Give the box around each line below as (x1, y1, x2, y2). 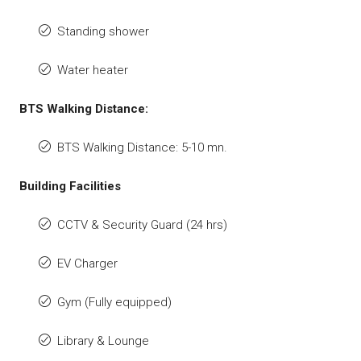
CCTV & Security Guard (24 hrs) (57, 217, 227, 232)
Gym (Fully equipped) (57, 294, 172, 309)
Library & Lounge (57, 333, 149, 348)
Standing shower (57, 23, 149, 39)
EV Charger (57, 255, 118, 271)
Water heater (57, 62, 128, 77)
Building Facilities (19, 178, 121, 193)
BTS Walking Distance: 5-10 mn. (57, 139, 227, 155)
